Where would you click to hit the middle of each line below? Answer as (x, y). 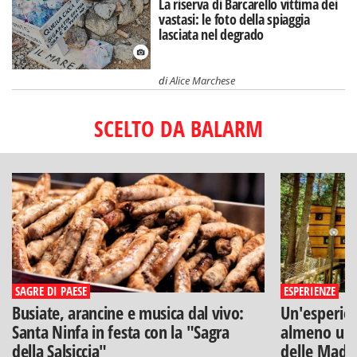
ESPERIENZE (309, 290)
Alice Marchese (203, 80)
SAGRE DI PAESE (51, 290)
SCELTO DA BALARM (178, 128)
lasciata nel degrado (212, 35)
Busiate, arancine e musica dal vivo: (128, 312)
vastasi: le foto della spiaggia (234, 20)
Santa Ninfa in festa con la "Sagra (121, 331)
